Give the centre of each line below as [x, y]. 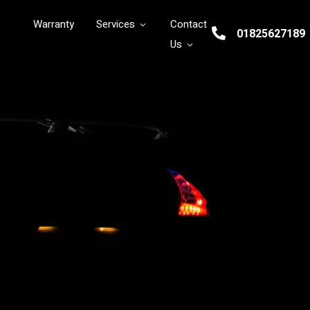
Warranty [53, 24]
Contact [189, 24]
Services [116, 24]
